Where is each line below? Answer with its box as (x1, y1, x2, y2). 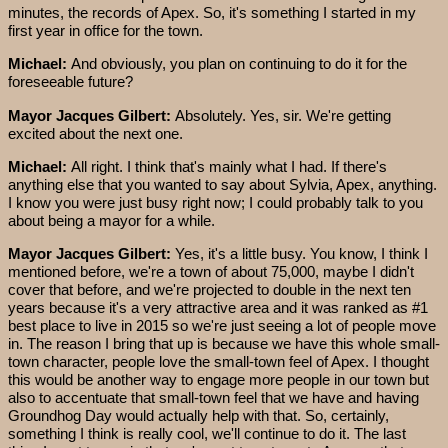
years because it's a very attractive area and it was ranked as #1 (8, 299, 428, 317)
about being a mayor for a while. (8, 212, 215, 230)
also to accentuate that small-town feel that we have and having (8, 389, 419, 407)
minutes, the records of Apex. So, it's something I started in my (8, 3, 416, 21)
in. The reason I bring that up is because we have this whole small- (8, 335, 440, 353)
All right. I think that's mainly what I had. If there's (71, 158, 387, 176)
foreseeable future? (8, 73, 133, 91)
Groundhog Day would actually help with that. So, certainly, (8, 407, 389, 425)
